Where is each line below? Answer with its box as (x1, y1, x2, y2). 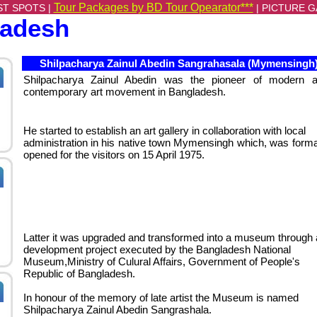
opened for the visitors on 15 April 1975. (23, 149, 204, 161)
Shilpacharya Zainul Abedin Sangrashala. (23, 304, 212, 316)
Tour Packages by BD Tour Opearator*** (53, 1, 253, 13)
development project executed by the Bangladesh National (23, 243, 291, 255)
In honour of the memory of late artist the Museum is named (23, 292, 299, 304)
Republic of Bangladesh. (23, 267, 135, 279)
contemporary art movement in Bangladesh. (23, 86, 226, 98)
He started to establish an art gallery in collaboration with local (23, 125, 306, 137)
